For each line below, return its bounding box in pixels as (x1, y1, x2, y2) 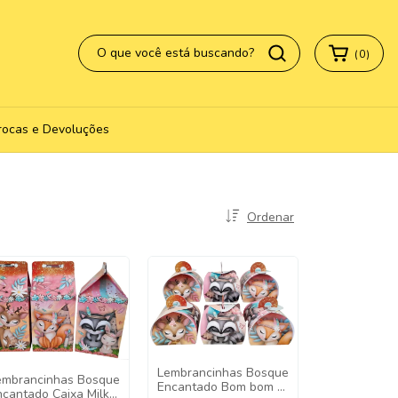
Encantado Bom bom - (157, 378, 283, 395)
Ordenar (247, 208, 294, 226)
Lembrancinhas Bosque (157, 363, 289, 381)
